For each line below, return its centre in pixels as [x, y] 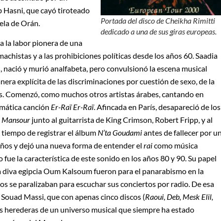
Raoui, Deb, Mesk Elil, [179, 197]
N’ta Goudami [120, 133]
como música [175, 146]
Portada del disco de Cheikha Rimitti [158, 20]
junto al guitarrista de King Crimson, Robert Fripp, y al [121, 120]
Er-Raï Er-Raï [72, 107]
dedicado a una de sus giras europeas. [159, 31]
